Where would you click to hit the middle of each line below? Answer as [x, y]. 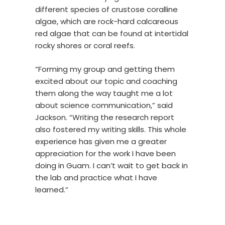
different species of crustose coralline [106, 10]
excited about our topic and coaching [106, 81]
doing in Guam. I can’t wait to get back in [111, 165]
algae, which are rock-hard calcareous [107, 22]
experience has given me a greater [101, 141]
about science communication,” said [104, 105]
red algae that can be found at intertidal [112, 34]
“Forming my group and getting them [105, 69]
